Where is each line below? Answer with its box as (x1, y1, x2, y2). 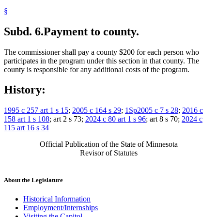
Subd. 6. (4, 25, 44, 38)
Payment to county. (44, 25, 139, 38)
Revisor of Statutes (79, 149, 138, 157)
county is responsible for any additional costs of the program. (4, 65, 189, 74)
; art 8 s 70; (146, 115, 182, 124)
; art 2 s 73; (49, 115, 85, 124)
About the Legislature (4, 176, 63, 184)
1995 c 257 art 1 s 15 (4, 106, 68, 115)
